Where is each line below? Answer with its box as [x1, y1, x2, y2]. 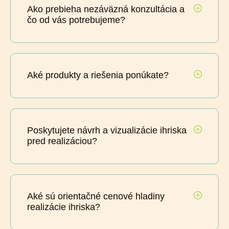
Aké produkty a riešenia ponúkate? [27, 70, 169, 80]
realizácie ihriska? [27, 201, 100, 212]
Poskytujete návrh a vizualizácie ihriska [27, 125, 187, 135]
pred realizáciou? [27, 135, 97, 146]
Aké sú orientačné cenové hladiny [27, 191, 165, 201]
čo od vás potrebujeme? [27, 14, 125, 25]
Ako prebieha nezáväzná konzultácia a [27, 4, 185, 14]
